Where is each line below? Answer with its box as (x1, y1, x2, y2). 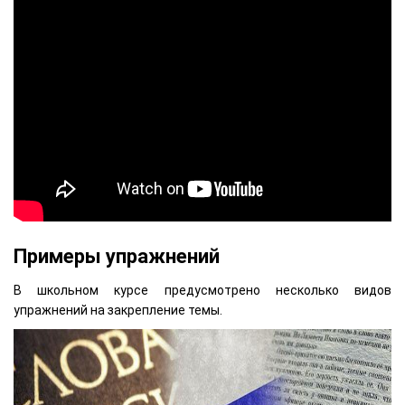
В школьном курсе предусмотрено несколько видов (14, 282, 391, 297)
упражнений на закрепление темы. (14, 302, 222, 317)
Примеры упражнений (14, 245, 220, 268)
